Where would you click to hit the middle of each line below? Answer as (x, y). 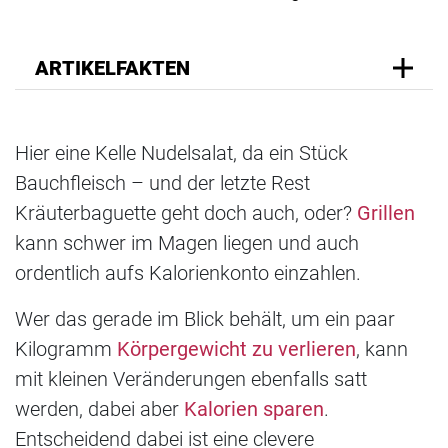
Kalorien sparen (254, 408)
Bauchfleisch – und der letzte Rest (162, 182)
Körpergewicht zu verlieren (236, 348)
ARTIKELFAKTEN (112, 67)
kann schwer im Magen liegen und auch (187, 242)
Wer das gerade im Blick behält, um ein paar (205, 318)
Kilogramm (66, 348)
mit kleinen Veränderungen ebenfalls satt (191, 378)
